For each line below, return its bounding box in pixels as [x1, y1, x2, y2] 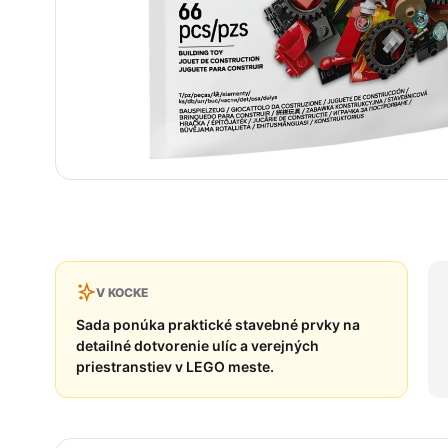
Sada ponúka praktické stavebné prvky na [76, 316, 360, 333]
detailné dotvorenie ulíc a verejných [76, 337, 319, 354]
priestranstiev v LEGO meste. [76, 358, 274, 375]
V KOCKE [96, 284, 148, 300]
